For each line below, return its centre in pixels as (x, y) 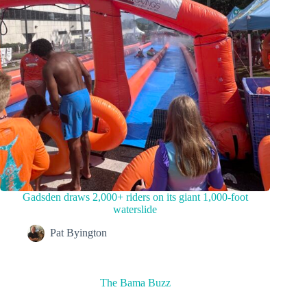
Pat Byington (78, 233)
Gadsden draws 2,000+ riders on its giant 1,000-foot (135, 197)
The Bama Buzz (135, 283)
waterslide (135, 209)
